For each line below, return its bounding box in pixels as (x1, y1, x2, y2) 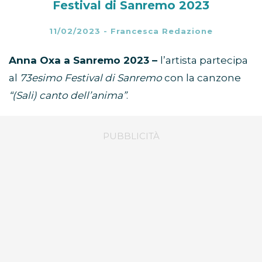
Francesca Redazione (111, 26, 213, 36)
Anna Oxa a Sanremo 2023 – (9, 54, 160, 67)
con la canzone (164, 72, 241, 84)
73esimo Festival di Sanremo (20, 72, 164, 84)
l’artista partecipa (160, 54, 248, 67)
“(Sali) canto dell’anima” (9, 89, 126, 102)
